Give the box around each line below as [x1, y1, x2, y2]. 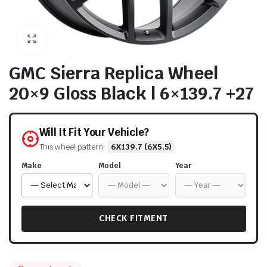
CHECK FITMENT [99, 213, 168, 224]
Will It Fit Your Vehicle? [39, 125, 149, 139]
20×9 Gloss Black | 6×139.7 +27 [9, 82, 254, 105]
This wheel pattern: [39, 141, 107, 152]
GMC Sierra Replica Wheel [9, 62, 218, 85]
